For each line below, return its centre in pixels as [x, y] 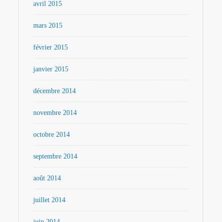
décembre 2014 [55, 91]
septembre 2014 [55, 156]
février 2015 [51, 47]
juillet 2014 [50, 200]
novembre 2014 [55, 112]
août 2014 [47, 178]
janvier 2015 [51, 69]
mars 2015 [48, 25]
